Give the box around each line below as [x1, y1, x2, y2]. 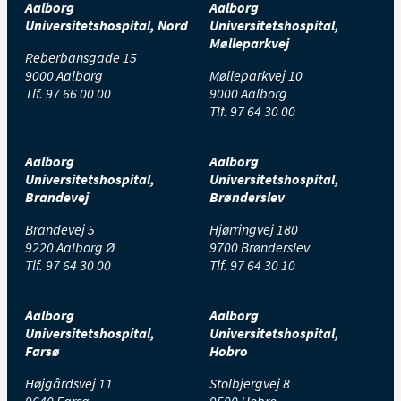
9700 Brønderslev [209, 237, 310, 256]
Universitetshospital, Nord [25, 15, 188, 34]
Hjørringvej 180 [209, 219, 298, 238]
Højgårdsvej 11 [25, 373, 113, 392]
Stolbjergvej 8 [209, 373, 290, 392]
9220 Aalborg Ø [25, 237, 115, 256]
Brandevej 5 [25, 219, 95, 238]
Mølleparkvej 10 [209, 65, 303, 84]
